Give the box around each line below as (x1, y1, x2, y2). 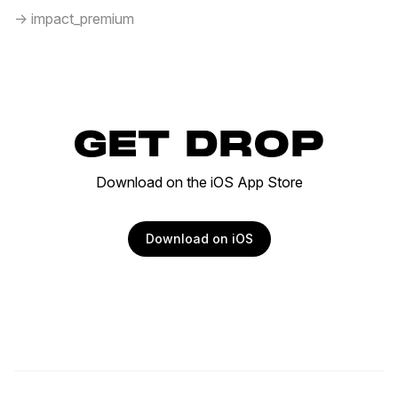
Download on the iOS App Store (95, 173, 303, 191)
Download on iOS (145, 231, 253, 246)
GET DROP (73, 126, 325, 167)
